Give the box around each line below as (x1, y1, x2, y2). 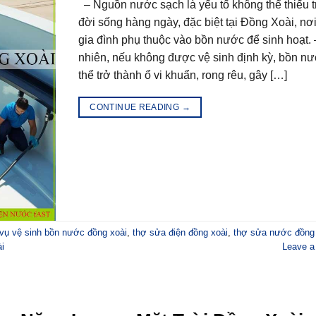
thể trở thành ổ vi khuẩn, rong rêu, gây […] (78, 69, 287, 81)
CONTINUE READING (90, 102, 182, 112)
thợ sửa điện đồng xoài (133, 227, 228, 238)
